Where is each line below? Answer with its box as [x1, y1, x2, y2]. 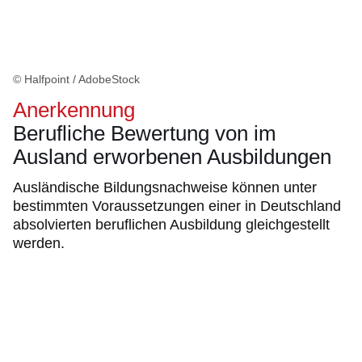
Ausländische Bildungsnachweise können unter [13, 179, 317, 196]
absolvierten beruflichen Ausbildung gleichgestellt [13, 217, 330, 234]
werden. [13, 235, 65, 252]
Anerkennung [13, 98, 135, 123]
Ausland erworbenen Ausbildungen [13, 145, 331, 170]
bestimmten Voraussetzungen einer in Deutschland [13, 198, 341, 215]
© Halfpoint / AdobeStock [13, 73, 140, 86]
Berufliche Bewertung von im [13, 121, 276, 146]
